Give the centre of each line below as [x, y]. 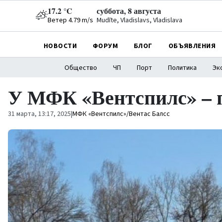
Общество [81, 68]
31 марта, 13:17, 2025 [39, 114]
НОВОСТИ [60, 46]
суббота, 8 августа [129, 11]
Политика [182, 68]
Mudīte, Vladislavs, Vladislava [139, 20]
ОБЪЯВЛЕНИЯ [192, 46]
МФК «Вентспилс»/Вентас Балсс [121, 114]
